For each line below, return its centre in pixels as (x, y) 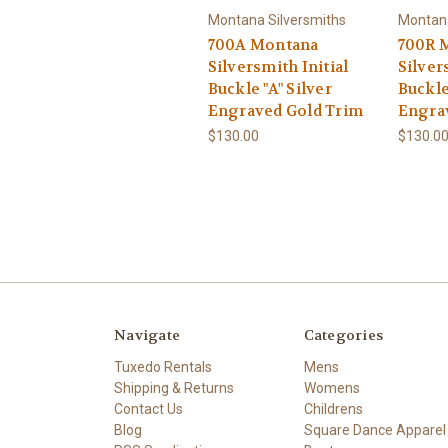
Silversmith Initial (278, 66)
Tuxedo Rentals (163, 366)
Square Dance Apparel (374, 429)
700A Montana (263, 44)
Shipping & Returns (174, 387)
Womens (331, 387)
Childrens (333, 408)
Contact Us (148, 408)
